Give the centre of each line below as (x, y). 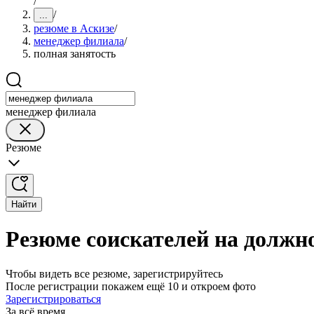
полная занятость (75, 54)
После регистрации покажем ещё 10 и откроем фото (131, 286)
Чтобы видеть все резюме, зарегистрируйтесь (114, 273)
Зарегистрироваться (53, 299)
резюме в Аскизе (74, 28)
